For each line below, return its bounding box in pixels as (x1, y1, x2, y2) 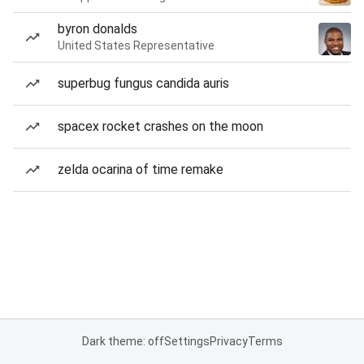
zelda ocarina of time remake (58, 162, 223, 177)
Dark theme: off (81, 335, 164, 348)
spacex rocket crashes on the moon (58, 119, 263, 134)
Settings (163, 335, 210, 348)
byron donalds (58, 21, 137, 37)
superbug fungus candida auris (58, 76, 229, 91)
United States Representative (58, 39, 214, 52)
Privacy (209, 335, 248, 348)
